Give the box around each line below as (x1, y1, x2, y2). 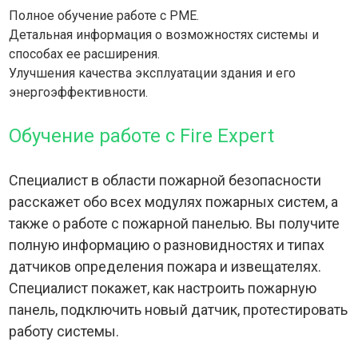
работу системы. (9, 323, 120, 340)
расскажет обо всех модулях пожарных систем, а (9, 193, 339, 211)
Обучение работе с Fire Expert (9, 125, 275, 148)
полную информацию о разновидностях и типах (9, 237, 325, 254)
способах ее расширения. (9, 46, 161, 62)
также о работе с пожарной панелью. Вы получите (9, 215, 340, 233)
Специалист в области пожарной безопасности (9, 172, 322, 189)
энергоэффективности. (9, 85, 149, 101)
